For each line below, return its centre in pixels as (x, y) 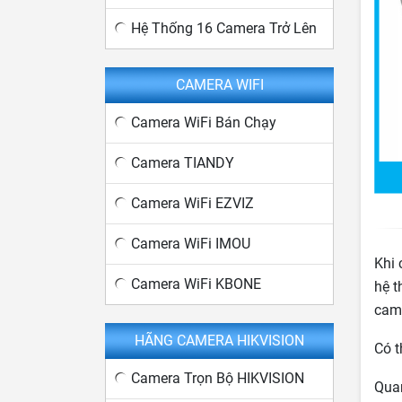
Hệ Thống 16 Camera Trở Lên (224, 28)
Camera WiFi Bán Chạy (204, 122)
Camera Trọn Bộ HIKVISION (218, 378)
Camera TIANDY (183, 163)
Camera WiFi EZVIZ (192, 203)
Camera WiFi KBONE (196, 284)
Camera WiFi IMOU (191, 244)
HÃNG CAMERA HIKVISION (219, 341)
